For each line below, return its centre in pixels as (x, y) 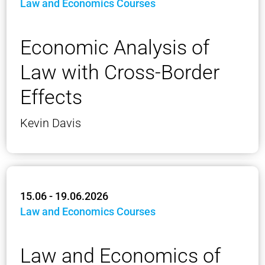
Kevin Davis (51, 123)
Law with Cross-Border (120, 72)
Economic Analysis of (115, 47)
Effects (51, 97)
